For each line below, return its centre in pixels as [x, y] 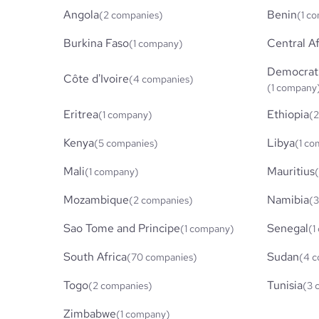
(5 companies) [126, 143]
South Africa [95, 256]
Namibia [288, 199]
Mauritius [291, 171]
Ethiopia [288, 114]
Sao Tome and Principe [122, 228]
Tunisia [284, 285]
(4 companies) [162, 79]
